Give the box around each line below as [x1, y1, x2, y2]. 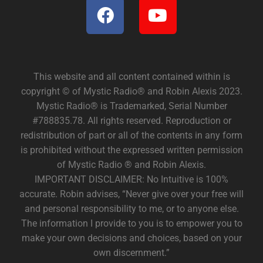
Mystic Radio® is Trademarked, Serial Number [36, 100, 227, 112]
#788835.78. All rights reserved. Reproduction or [32, 115, 231, 127]
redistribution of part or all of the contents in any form [21, 130, 242, 141]
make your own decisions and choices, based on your [21, 232, 242, 244]
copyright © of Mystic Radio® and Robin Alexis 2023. [21, 86, 242, 97]
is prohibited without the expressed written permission [20, 144, 243, 156]
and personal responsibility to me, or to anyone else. [24, 203, 239, 215]
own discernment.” [93, 247, 170, 259]
